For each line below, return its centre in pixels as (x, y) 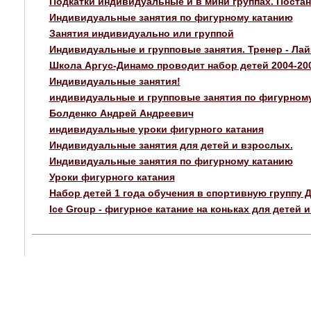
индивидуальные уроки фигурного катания (156, 129)
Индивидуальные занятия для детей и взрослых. (171, 145)
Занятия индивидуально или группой (141, 33)
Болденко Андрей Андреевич (121, 113)
